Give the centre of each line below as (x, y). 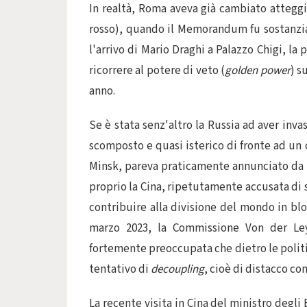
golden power (258, 71)
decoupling (177, 269)
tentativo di (120, 269)
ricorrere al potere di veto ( (157, 71)
